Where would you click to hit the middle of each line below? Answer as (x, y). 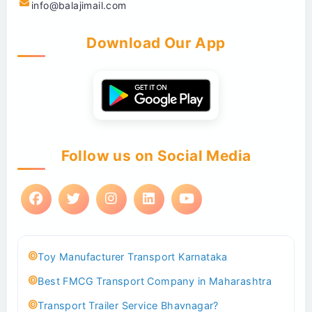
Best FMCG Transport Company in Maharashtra (155, 281)
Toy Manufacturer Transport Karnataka (133, 256)
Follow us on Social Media (156, 155)
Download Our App (156, 42)
